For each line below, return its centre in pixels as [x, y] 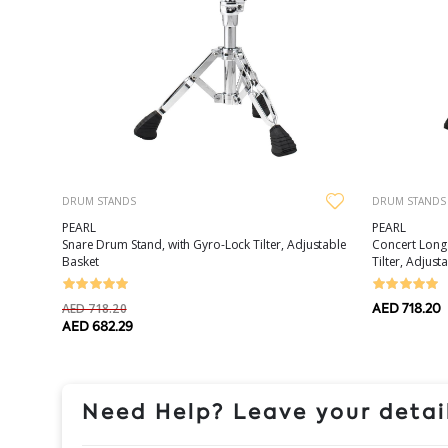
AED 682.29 [97, 326]
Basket [81, 261]
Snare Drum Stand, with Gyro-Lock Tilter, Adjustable [204, 244]
